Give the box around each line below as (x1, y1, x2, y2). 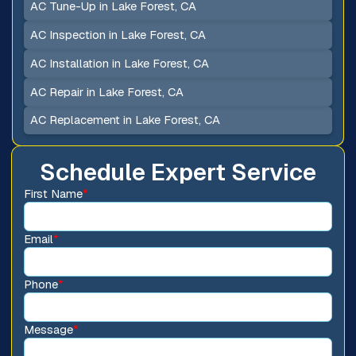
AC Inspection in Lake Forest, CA (30, 27, 207, 43)
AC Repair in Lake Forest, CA (30, 83, 184, 99)
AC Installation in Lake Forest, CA (30, 55, 210, 71)
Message (23, 321, 73, 337)
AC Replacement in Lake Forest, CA (30, 112, 221, 128)
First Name (23, 185, 83, 201)
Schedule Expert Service (40, 156, 316, 188)
